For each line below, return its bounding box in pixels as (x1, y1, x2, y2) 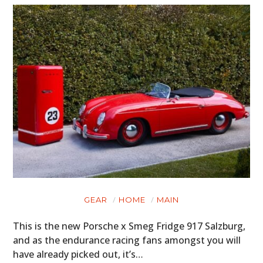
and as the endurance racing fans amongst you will (13, 234, 241, 247)
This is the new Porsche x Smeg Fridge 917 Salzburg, (13, 220, 246, 233)
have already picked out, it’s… (13, 248, 144, 261)
